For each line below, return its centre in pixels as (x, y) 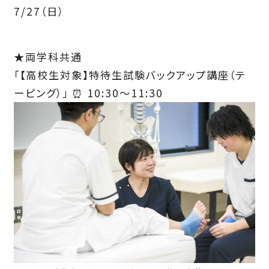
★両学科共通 (48, 57)
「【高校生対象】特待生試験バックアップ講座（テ (129, 75)
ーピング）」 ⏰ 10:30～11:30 (88, 93)
